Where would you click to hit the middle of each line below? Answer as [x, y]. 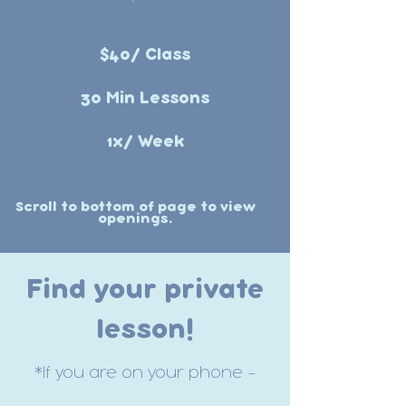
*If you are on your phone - [145, 373]
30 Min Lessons [145, 99]
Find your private [145, 291]
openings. [135, 219]
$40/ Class [145, 55]
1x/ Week [145, 142]
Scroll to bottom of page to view [135, 208]
